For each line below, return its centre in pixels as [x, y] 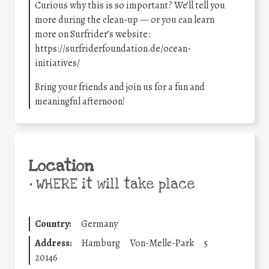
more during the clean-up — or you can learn [125, 20]
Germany [99, 224]
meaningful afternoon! [80, 102]
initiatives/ [57, 63]
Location [61, 167]
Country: [53, 224]
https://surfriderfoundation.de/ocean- [113, 49]
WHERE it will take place [113, 185]
